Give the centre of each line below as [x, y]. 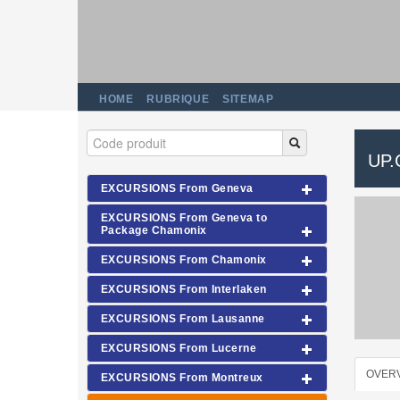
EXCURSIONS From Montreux [182, 378]
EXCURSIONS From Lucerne [179, 348]
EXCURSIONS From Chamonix [184, 260]
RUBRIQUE [178, 99]
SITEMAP [248, 99]
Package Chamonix [154, 230]
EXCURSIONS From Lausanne [183, 319]
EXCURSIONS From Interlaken [184, 289]
